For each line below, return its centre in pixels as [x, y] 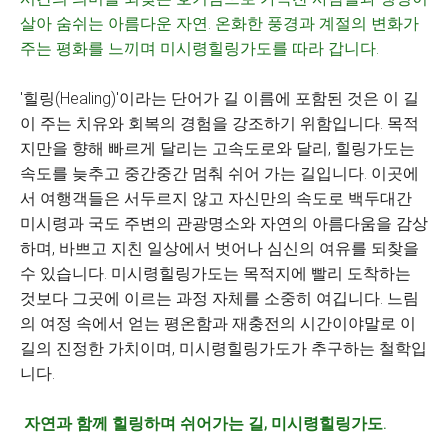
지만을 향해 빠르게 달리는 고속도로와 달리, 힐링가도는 [217, 148]
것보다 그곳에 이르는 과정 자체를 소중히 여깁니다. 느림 [219, 298]
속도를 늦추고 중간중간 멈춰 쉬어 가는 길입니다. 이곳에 [219, 173]
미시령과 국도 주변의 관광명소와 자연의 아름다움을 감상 [224, 223]
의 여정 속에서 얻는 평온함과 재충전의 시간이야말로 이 [218, 323]
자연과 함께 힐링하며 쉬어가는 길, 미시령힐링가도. [205, 423]
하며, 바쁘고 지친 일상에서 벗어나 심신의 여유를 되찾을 [219, 248]
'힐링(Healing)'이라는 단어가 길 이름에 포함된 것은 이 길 [219, 98]
